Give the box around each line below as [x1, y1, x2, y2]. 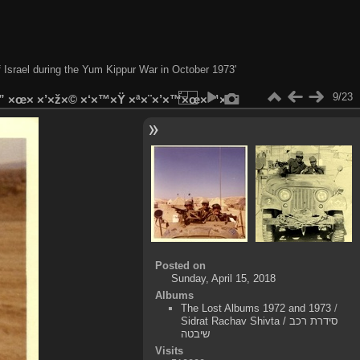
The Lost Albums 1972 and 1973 [181, 302, 332, 315]
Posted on [154, 260, 206, 272]
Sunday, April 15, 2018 [170, 272, 276, 285]
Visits [154, 345, 183, 358]
